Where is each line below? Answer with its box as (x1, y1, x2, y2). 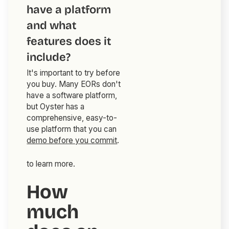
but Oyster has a (27, 102, 85, 112)
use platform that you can (27, 124, 117, 134)
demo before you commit (27, 135, 118, 146)
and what (27, 19, 77, 33)
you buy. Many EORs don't (27, 79, 121, 89)
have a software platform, (27, 90, 118, 101)
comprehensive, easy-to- (27, 113, 118, 123)
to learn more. (27, 159, 76, 169)
